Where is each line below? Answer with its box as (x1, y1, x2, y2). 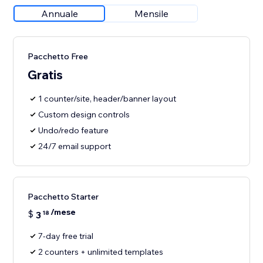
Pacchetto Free (28, 51, 89, 62)
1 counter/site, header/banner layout (38, 93, 177, 104)
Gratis (28, 67, 63, 83)
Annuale (41, 8, 78, 20)
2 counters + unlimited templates (38, 247, 164, 258)
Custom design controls (38, 109, 130, 120)
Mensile (134, 8, 169, 20)
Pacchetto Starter (28, 191, 99, 203)
